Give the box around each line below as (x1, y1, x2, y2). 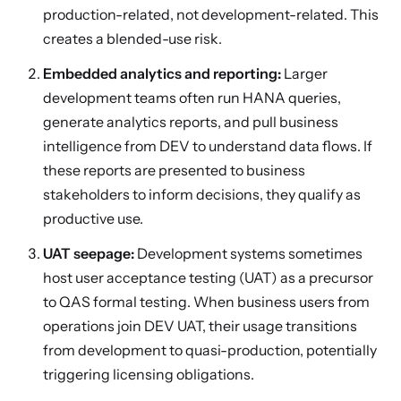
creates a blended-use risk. (43, 30, 222, 47)
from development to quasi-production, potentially (43, 341, 377, 359)
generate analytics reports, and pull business (43, 113, 338, 131)
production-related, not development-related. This (43, 5, 379, 23)
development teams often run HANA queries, (43, 89, 341, 107)
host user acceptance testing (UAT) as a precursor (43, 269, 373, 286)
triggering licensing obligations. (43, 365, 254, 383)
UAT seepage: (43, 244, 134, 262)
